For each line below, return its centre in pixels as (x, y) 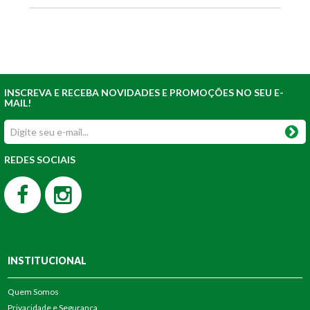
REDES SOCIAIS (39, 159)
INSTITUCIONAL (47, 260)
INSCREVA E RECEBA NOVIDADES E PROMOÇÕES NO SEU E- (144, 92)
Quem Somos (34, 291)
